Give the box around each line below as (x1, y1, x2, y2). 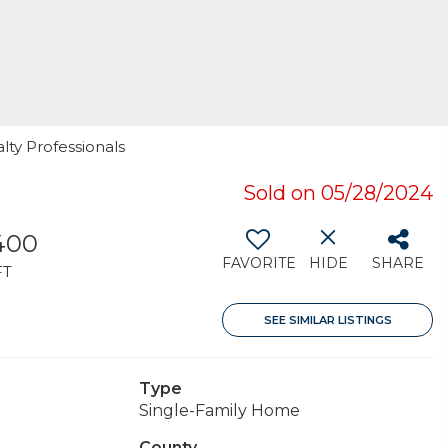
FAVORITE (222, 254, 296, 272)
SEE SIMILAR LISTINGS (263, 313, 392, 327)
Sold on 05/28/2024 (243, 181, 433, 205)
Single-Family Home (138, 401, 300, 420)
